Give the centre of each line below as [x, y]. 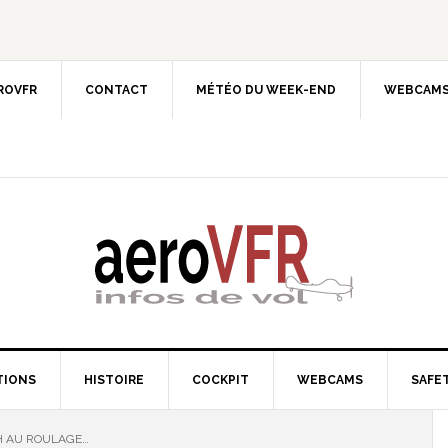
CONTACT [116, 90]
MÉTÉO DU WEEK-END [266, 90]
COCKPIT [220, 380]
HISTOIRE [114, 380]
